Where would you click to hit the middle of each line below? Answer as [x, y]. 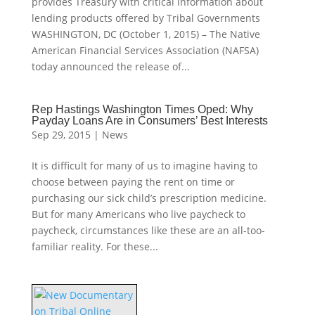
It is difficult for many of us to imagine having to [144, 166]
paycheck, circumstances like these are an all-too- [148, 230]
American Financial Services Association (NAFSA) [145, 50]
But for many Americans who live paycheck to [138, 214]
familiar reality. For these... [95, 246]
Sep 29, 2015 [61, 135]
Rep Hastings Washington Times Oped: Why [142, 109]
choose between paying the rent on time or [133, 182]
